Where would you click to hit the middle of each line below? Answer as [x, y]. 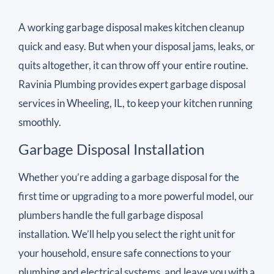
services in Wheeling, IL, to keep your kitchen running [135, 103]
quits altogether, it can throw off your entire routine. [133, 65]
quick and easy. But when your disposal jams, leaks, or [137, 46]
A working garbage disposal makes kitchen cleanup [131, 28]
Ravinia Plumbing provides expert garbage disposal [132, 84]
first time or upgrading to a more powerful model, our [136, 196]
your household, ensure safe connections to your [125, 253]
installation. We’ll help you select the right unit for [127, 234]
